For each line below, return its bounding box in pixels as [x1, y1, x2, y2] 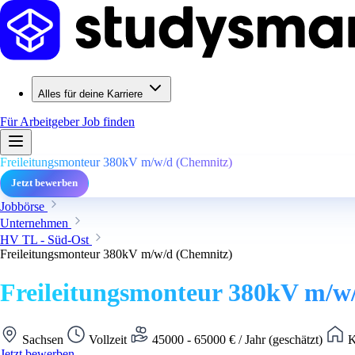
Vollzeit [86, 332, 130, 346]
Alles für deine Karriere [38, 88, 143, 100]
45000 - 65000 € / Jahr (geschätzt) [149, 332, 326, 346]
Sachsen [19, 332, 67, 346]
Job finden [82, 115, 135, 128]
